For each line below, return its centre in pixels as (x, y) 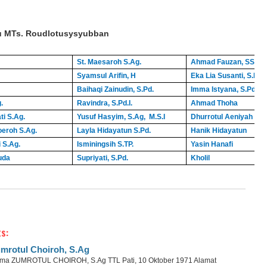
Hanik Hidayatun (218, 131)
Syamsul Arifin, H (106, 76)
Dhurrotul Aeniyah (221, 117)
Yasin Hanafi (212, 144)
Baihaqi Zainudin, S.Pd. (115, 89)
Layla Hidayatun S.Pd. (114, 131)
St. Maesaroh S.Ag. (109, 62)
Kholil (200, 158)
